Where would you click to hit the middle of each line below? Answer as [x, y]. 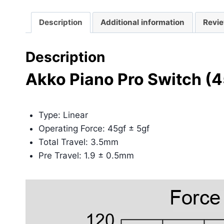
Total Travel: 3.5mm [78, 142]
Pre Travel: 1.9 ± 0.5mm [86, 156]
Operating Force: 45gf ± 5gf [94, 129]
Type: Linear [63, 115]
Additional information [143, 22]
